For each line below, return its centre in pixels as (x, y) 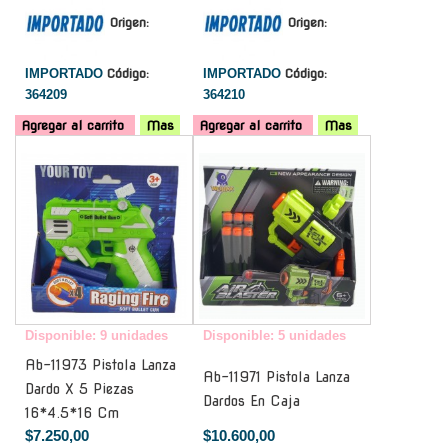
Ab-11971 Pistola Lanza (276, 376)
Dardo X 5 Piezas (79, 388)
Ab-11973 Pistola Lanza (100, 364)
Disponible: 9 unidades (96, 335)
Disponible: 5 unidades (274, 335)
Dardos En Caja (251, 400)
